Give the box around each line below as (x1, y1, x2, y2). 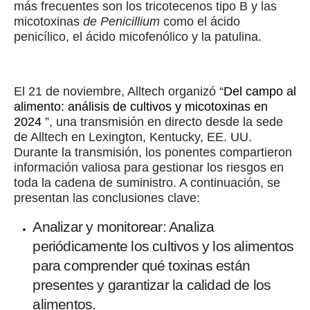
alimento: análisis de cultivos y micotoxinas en (14, 99, 268, 113)
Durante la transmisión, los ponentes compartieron (14, 145, 292, 159)
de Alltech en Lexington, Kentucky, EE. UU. (14, 129, 252, 144)
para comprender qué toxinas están (33, 257, 250, 274)
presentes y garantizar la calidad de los (33, 276, 271, 293)
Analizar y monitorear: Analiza (33, 218, 215, 235)
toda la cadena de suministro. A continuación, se (14, 175, 280, 190)
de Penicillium (83, 15, 160, 29)
